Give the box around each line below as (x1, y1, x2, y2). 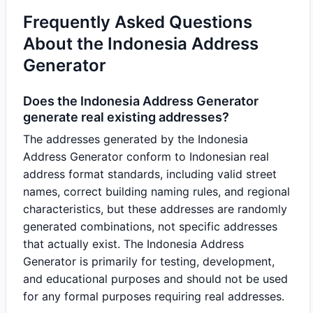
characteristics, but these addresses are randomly (23, 202, 287, 216)
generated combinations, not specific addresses (23, 219, 277, 233)
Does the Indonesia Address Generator (23, 94, 259, 108)
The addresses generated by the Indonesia (23, 132, 248, 146)
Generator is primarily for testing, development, (23, 254, 275, 268)
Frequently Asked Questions (23, 12, 252, 32)
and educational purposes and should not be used (23, 272, 288, 286)
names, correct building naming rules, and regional (23, 184, 290, 198)
